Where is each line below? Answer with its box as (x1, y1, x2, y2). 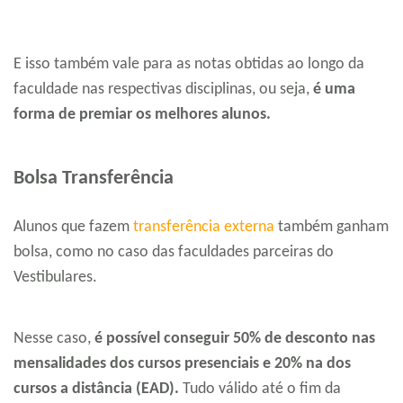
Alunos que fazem (13, 219, 133, 237)
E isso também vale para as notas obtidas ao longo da (13, 56, 364, 74)
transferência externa (133, 219, 274, 237)
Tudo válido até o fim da (179, 381, 341, 399)
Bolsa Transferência (13, 168, 174, 190)
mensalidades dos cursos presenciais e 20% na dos (13, 355, 351, 373)
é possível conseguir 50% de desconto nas (94, 330, 375, 348)
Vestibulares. (13, 269, 97, 287)
